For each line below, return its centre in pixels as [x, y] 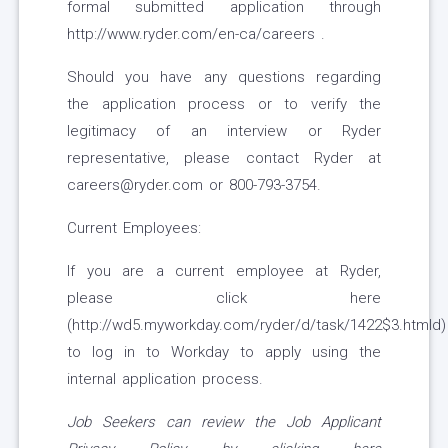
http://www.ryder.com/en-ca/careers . [196, 34]
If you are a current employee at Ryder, [224, 271]
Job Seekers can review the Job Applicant [224, 422]
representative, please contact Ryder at [224, 158]
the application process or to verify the [224, 104]
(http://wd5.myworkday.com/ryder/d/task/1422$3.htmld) [256, 325]
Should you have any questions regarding [224, 77]
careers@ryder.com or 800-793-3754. [194, 185]
